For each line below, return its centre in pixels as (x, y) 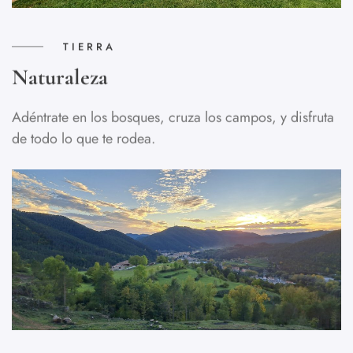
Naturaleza (60, 74)
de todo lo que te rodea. (84, 135)
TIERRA (89, 43)
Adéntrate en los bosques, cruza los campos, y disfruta (173, 114)
